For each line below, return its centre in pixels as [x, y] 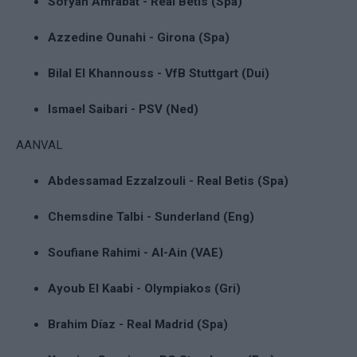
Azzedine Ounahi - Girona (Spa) [139, 37]
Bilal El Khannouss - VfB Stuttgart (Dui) [159, 73]
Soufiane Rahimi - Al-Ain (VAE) [135, 252]
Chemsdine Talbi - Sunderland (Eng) [151, 216]
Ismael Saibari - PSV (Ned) [123, 109]
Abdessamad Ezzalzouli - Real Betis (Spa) [168, 180]
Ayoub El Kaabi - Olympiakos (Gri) [144, 288]
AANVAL [39, 145]
